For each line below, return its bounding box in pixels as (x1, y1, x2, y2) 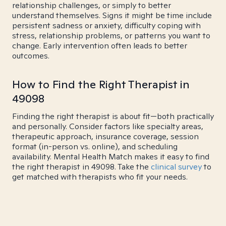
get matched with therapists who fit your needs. (12, 172, 188, 182)
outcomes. (12, 50, 49, 61)
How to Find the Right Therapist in (12, 77, 190, 91)
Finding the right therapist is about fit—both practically (12, 111, 214, 122)
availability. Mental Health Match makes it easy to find (12, 151, 209, 162)
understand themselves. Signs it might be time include (12, 10, 212, 21)
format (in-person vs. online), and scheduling (12, 141, 178, 152)
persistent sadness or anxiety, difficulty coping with (12, 20, 201, 31)
